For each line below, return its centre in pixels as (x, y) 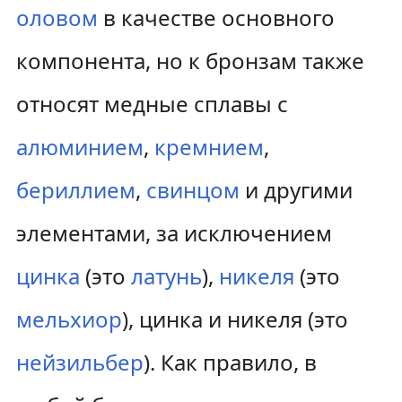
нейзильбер (79, 362)
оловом (57, 17)
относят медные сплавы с (152, 104)
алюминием (79, 147)
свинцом (192, 190)
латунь (166, 276)
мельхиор (69, 319)
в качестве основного (216, 17)
